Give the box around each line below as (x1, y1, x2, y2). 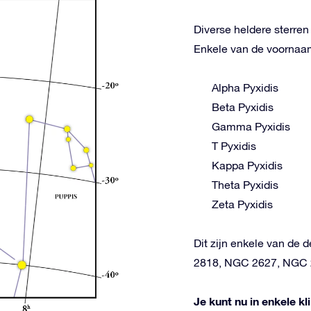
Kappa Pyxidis (212, 159, 283, 171)
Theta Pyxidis (212, 178, 278, 191)
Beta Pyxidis (212, 101, 274, 113)
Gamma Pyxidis (212, 120, 290, 133)
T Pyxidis (212, 140, 256, 152)
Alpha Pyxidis (212, 81, 278, 94)
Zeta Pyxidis (212, 198, 273, 210)
